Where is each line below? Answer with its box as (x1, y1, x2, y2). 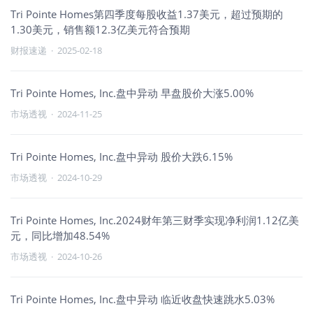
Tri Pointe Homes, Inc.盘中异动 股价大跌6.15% (10, 150, 233, 163)
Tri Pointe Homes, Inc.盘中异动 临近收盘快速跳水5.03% (10, 292, 275, 306)
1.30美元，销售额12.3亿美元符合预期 (10, 22, 190, 36)
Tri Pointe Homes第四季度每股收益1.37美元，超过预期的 (10, 7, 283, 21)
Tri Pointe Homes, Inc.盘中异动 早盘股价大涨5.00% (10, 86, 254, 100)
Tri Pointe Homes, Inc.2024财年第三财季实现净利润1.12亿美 (10, 213, 299, 227)
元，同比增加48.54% (10, 228, 110, 242)
